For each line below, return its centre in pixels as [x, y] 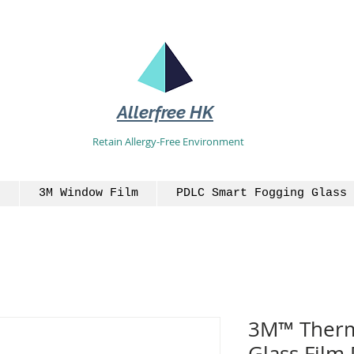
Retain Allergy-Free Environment [168, 141]
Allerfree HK [165, 112]
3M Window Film [88, 193]
